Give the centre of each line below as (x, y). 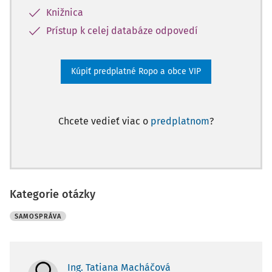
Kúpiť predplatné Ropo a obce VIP (136, 71)
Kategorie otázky (53, 194)
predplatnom (180, 121)
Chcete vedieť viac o (104, 121)
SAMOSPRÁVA (38, 216)
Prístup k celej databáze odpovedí (122, 31)
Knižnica (65, 12)
